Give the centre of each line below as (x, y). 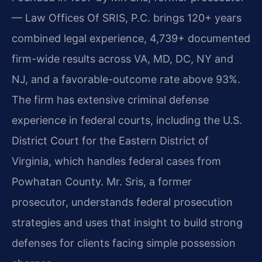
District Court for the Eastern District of (110, 141)
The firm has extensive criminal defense (110, 100)
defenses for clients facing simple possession (124, 243)
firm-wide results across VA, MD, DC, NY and (123, 59)
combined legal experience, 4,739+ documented (131, 39)
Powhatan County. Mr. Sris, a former (102, 182)
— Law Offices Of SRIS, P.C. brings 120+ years (127, 18)
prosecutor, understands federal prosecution (122, 202)
